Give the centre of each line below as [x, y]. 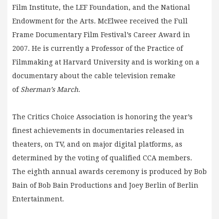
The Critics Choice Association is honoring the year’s [102, 117]
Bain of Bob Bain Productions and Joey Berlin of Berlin [105, 185]
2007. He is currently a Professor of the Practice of [98, 48]
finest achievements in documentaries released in [98, 130]
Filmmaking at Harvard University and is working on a [106, 62]
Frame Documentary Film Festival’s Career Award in [101, 34]
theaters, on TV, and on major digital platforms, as [97, 144]
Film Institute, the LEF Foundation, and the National [101, 7]
